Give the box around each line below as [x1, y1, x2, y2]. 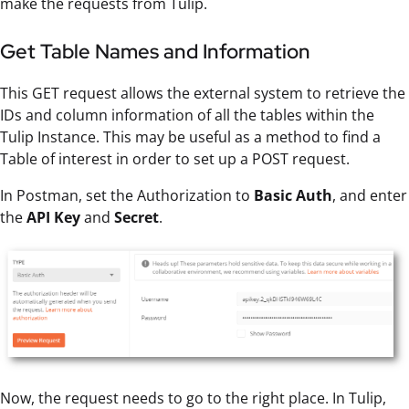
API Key [26, 206, 80, 227]
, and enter [332, 184, 407, 205]
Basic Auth [254, 184, 332, 205]
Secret [114, 206, 159, 227]
